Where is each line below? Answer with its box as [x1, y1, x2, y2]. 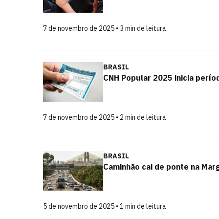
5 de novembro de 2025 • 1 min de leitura [43, 202, 166, 211]
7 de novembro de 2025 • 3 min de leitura [43, 24, 166, 33]
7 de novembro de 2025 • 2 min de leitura [43, 113, 166, 122]
